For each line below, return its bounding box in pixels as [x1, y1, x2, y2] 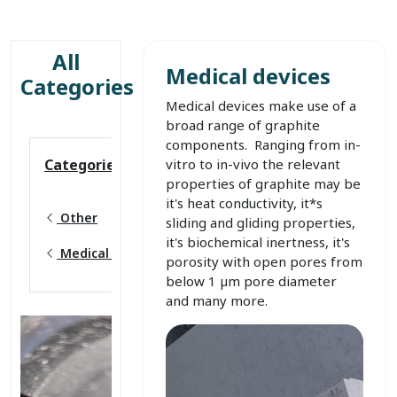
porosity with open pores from [166, 253, 363, 270]
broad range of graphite [166, 116, 321, 134]
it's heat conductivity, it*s [166, 194, 323, 212]
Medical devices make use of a [166, 97, 357, 114]
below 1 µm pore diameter [166, 272, 338, 290]
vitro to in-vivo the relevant [166, 155, 341, 173]
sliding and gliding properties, [166, 214, 360, 231]
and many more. [166, 292, 269, 309]
